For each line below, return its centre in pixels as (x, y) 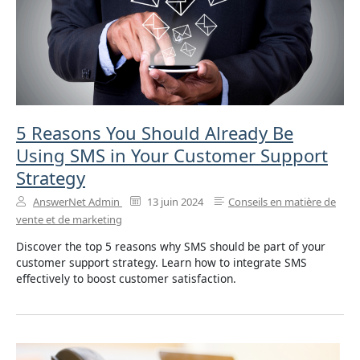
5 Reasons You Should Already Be (155, 133)
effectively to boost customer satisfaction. (126, 279)
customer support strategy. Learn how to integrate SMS (162, 263)
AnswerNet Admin (76, 201)
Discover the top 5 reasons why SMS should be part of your (171, 247)
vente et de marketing (69, 219)
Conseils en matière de (282, 201)
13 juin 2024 (174, 201)
